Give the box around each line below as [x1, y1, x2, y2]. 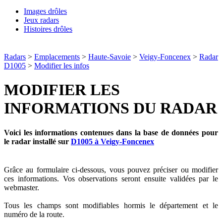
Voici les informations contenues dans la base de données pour [4, 128, 218, 137]
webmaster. [4, 183, 39, 192]
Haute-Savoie [88, 53, 131, 61]
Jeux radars [24, 16, 59, 24]
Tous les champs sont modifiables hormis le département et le [4, 201, 218, 210]
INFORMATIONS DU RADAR [4, 99, 217, 117]
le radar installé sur [4, 137, 71, 146]
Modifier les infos [34, 61, 89, 70]
